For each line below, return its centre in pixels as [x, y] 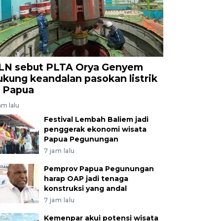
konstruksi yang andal [85, 188]
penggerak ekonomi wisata [95, 129]
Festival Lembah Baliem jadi [96, 119]
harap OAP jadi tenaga [86, 178]
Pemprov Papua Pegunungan [99, 168]
